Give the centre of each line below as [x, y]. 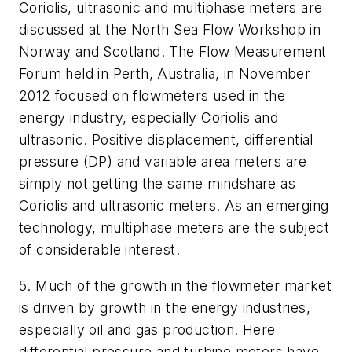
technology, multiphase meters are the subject [174, 227]
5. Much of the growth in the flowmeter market [175, 285]
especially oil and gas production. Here [147, 329]
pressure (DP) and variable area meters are [163, 161]
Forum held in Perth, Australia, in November [165, 73]
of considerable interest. [99, 249]
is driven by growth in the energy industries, [165, 307]
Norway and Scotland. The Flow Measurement [173, 51]
